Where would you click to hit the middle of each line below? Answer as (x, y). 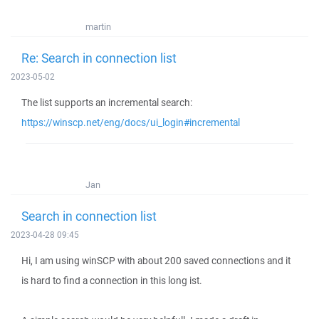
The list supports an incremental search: (107, 103)
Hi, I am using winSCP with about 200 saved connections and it (156, 261)
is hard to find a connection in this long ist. (112, 281)
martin (98, 27)
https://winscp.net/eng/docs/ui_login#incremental (131, 122)
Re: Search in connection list (99, 58)
